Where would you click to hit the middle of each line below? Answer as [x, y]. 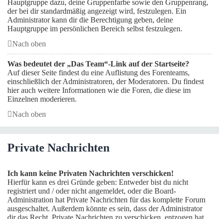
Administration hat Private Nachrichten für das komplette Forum [106, 200]
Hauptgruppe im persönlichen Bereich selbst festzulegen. [95, 29]
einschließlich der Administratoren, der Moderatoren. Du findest [106, 81]
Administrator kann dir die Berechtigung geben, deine [90, 20]
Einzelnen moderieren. [42, 99]
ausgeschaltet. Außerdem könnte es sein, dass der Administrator [105, 208]
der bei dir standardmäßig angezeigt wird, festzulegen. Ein [97, 11]
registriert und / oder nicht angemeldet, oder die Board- [92, 191]
